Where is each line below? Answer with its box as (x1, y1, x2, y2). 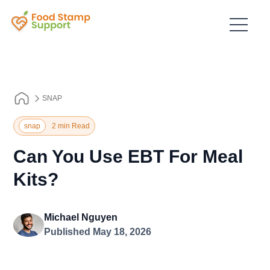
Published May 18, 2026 (43, 227, 151, 237)
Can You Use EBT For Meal (13, 146, 243, 166)
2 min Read (52, 122, 90, 130)
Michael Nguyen (43, 212, 118, 222)
